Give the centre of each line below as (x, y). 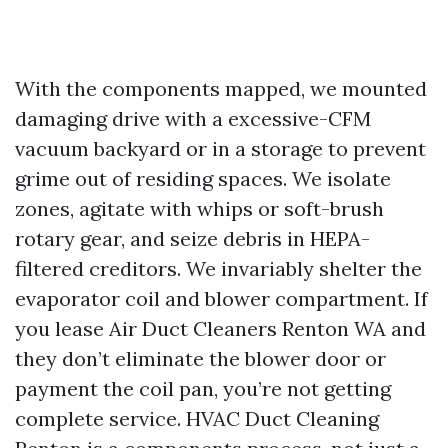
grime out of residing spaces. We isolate (203, 178)
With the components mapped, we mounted (221, 88)
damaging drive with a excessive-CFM (193, 118)
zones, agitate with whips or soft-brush (199, 208)
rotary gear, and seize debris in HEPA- (192, 238)
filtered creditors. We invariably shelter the (218, 268)
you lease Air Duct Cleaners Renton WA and (220, 328)
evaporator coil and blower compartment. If (221, 298)
